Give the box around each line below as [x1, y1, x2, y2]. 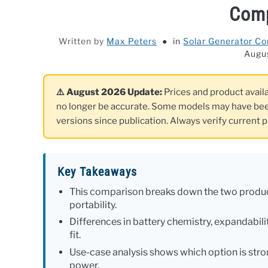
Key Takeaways [57, 165, 137, 179]
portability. [69, 199, 117, 211]
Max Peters [106, 36, 157, 46]
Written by [59, 36, 107, 46]
